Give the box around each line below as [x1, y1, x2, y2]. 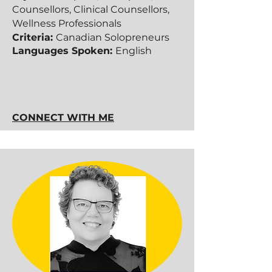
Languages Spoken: [12, 45, 115, 56]
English [115, 45, 152, 56]
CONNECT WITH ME [12, 112, 114, 123]
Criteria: [12, 32, 56, 43]
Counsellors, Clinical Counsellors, [12, 4, 169, 15]
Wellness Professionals [12, 18, 121, 29]
